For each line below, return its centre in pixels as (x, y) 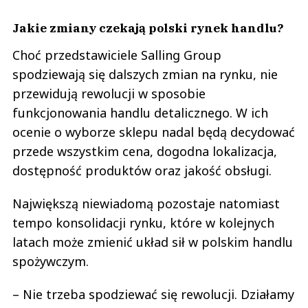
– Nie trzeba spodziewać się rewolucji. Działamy (153, 294)
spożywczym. (51, 261)
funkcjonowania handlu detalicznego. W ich (140, 112)
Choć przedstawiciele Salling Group (117, 55)
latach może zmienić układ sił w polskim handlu (153, 242)
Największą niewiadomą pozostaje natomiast (146, 203)
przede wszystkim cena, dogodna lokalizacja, (145, 151)
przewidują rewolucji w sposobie (109, 93)
